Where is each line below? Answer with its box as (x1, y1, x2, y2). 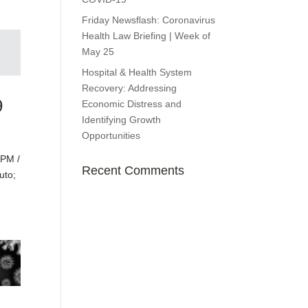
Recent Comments (82, 164, 185, 177)
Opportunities (82, 130, 141, 141)
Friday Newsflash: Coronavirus (82, 14, 216, 25)
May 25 (82, 46, 115, 57)
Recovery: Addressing (82, 82, 177, 93)
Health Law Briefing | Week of (82, 30, 211, 41)
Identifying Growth (82, 114, 162, 125)
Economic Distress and (82, 98, 182, 109)
